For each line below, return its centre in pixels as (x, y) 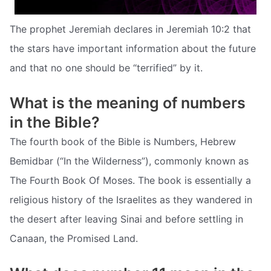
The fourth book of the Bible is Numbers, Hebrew (123, 142)
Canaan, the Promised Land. (74, 239)
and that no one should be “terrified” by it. (106, 68)
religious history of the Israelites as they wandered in (131, 200)
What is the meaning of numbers (128, 103)
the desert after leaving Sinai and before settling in (126, 219)
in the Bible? (55, 122)
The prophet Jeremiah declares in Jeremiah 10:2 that (130, 29)
